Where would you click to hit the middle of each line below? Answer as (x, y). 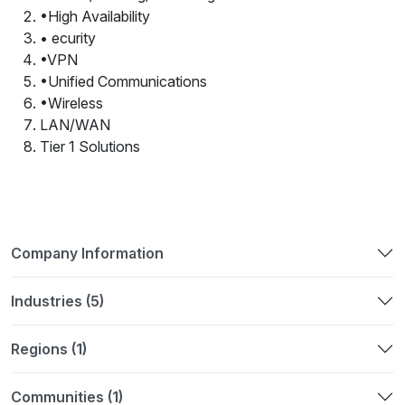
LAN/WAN (75, 125)
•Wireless (71, 104)
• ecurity (68, 38)
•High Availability (95, 17)
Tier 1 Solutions (90, 147)
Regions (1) (49, 348)
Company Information (87, 253)
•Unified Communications (123, 82)
